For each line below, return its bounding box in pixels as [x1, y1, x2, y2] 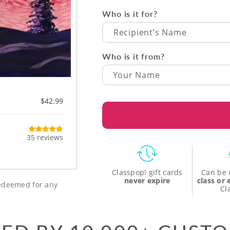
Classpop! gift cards [112, 167, 183, 177]
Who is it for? [102, 7, 158, 20]
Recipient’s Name [113, 26, 187, 38]
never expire [124, 175, 170, 185]
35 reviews [27, 132, 64, 143]
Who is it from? [102, 50, 165, 62]
